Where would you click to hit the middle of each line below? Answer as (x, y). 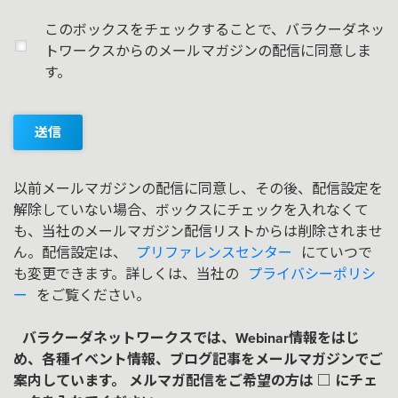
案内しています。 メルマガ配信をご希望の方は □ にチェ (195, 381)
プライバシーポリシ (312, 275)
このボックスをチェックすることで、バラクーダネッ (215, 30)
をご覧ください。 (93, 296)
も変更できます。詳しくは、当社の (126, 275)
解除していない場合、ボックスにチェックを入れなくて (191, 211)
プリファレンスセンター (214, 253)
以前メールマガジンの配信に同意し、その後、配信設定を (198, 189)
